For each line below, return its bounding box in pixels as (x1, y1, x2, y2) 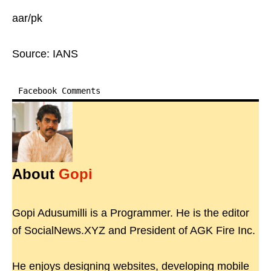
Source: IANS (12, 48, 78, 60)
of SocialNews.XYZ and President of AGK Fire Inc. (12, 224, 255, 237)
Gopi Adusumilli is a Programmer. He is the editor (12, 207, 249, 220)
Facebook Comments (18, 86, 100, 96)
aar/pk (12, 12, 42, 25)
